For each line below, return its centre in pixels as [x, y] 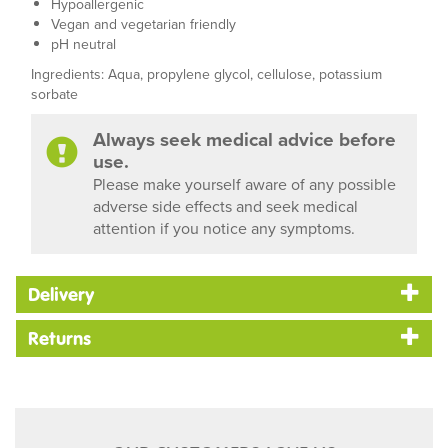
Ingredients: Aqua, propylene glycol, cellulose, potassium [206, 74]
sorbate [54, 94]
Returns [59, 338]
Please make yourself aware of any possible [244, 184]
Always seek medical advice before [244, 139]
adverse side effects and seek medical [225, 206]
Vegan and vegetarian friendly [143, 24]
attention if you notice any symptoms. [224, 228]
